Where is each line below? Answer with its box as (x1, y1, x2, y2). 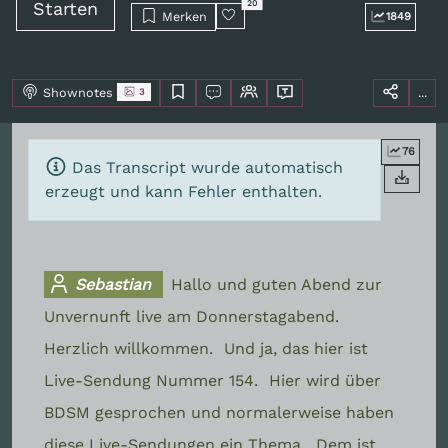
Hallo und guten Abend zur (171, 274, 383, 294)
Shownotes (42, 84, 117, 100)
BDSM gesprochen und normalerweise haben (44, 402, 394, 422)
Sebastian (70, 274, 152, 294)
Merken (157, 8, 207, 24)
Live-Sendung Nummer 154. (44, 370, 263, 390)
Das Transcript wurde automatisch (67, 157, 344, 177)
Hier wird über (269, 370, 381, 390)
